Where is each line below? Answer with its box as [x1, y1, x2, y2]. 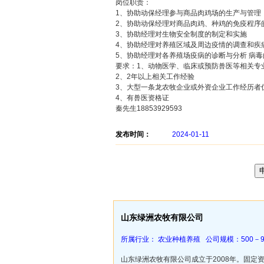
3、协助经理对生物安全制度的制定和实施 [115, 30, 247, 38]
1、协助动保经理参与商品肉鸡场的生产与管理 [115, 9, 261, 17]
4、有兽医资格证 [115, 94, 169, 102]
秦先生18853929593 [115, 104, 182, 113]
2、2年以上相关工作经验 [115, 72, 194, 81]
